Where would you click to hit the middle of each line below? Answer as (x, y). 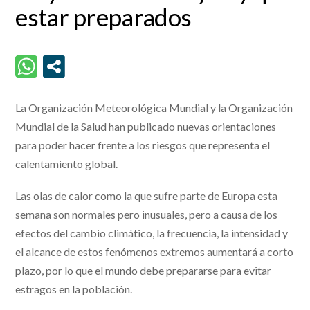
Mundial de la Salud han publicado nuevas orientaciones (146, 127)
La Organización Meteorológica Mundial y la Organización (154, 108)
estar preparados (103, 16)
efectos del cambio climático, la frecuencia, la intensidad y (152, 233)
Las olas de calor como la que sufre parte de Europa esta (147, 196)
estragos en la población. (74, 289)
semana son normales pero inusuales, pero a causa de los (147, 215)
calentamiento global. (67, 164)
